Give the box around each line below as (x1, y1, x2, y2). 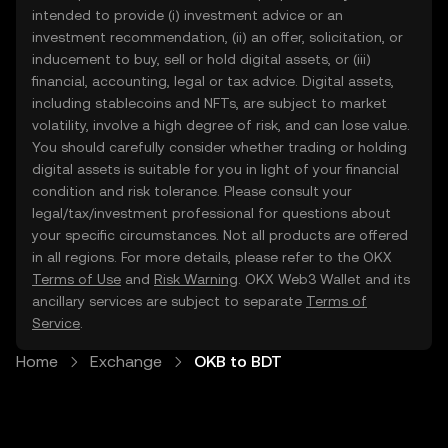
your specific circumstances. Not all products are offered (32, 227, 408, 243)
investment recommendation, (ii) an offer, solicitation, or (32, 29, 403, 45)
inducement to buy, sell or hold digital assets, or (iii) (32, 51, 371, 67)
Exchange (90, 352, 162, 371)
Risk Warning (154, 271, 238, 287)
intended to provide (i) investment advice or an (32, 7, 343, 23)
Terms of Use (32, 271, 121, 287)
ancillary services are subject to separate (32, 293, 306, 309)
